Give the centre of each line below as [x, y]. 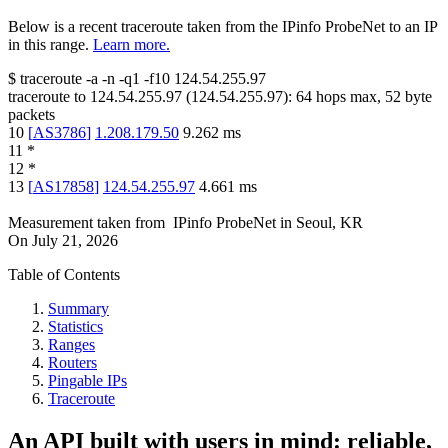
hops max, [348, 97]
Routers [72, 363]
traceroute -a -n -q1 [80, 79]
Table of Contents [64, 275]
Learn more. [131, 45]
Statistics [75, 327]
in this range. [48, 45]
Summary [78, 309]
